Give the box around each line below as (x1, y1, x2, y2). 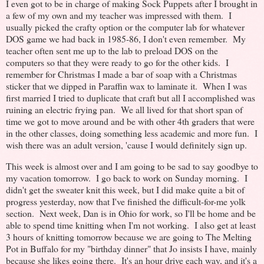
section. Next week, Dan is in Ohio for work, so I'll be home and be (6, 206, 256, 219)
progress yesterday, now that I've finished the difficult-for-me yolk (6, 194, 246, 207)
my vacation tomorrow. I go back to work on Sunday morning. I (6, 171, 247, 184)
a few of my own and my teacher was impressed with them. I (6, 8, 232, 21)
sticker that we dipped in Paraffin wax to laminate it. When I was (6, 79, 247, 92)
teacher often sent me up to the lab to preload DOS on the (6, 44, 218, 57)
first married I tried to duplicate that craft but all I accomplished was (6, 91, 255, 104)
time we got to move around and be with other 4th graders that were (6, 114, 255, 127)
